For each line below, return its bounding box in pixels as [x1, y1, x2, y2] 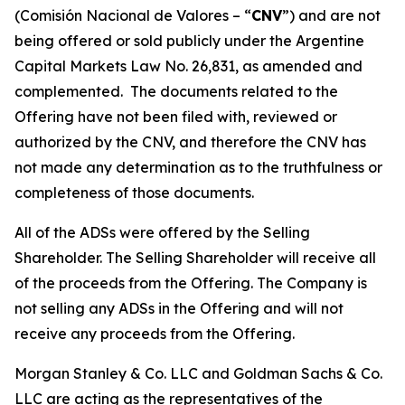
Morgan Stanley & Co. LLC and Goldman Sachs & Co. [14, 364, 382, 382]
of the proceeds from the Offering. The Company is [14, 274, 367, 292]
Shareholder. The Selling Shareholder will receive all [14, 249, 376, 267]
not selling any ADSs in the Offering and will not [14, 299, 344, 317]
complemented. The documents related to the [14, 82, 338, 100]
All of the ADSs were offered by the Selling [14, 223, 310, 241]
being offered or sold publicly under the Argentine [14, 32, 364, 50]
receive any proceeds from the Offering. [14, 325, 295, 343]
